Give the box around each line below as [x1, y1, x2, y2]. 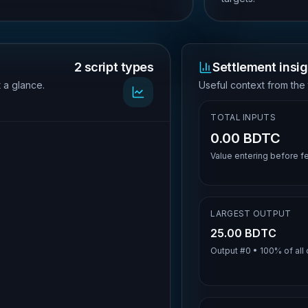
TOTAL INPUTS [210, 112, 276, 122]
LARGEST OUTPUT [210, 208, 291, 219]
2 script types [74, 60, 154, 74]
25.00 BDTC [210, 226, 277, 240]
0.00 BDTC [210, 130, 281, 146]
